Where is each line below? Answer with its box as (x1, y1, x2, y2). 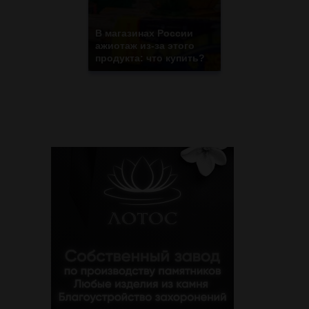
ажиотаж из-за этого (95, 39, 195, 51)
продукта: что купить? (95, 52, 205, 63)
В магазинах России (95, 27, 193, 39)
